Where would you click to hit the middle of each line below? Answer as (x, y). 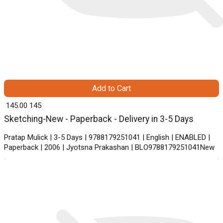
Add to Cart (111, 89)
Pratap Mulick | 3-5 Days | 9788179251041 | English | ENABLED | (107, 138)
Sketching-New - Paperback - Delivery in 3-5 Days (99, 119)
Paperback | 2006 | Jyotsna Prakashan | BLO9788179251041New (109, 148)
